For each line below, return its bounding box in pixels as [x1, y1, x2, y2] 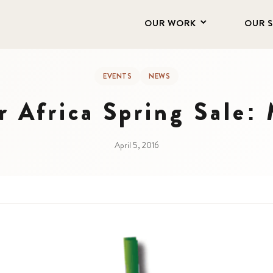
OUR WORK [144, 16, 196, 30]
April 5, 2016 [114, 139, 159, 151]
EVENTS [103, 71, 132, 82]
